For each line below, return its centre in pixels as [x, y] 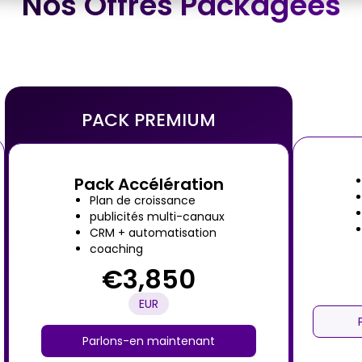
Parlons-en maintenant [149, 341]
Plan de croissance [142, 200]
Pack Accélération [149, 184]
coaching [116, 249]
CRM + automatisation [153, 233]
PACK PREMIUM [149, 120]
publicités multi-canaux [157, 217]
